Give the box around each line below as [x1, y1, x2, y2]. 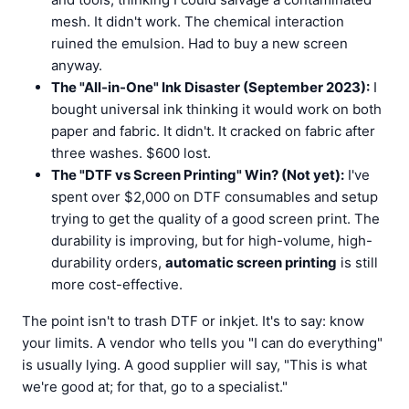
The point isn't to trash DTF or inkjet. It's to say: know [22, 312, 364, 330]
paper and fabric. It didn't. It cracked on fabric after [51, 122, 375, 140]
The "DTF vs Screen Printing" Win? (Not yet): [51, 166, 344, 184]
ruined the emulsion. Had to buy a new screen [51, 35, 348, 52]
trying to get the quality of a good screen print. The [51, 210, 380, 227]
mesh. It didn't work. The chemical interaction [51, 13, 344, 30]
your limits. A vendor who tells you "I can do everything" [22, 334, 383, 351]
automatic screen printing [165, 254, 337, 271]
